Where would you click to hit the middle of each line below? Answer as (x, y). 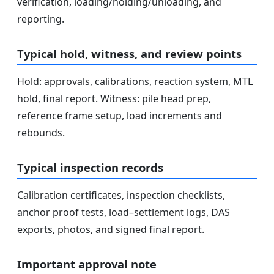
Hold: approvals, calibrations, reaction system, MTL (135, 82)
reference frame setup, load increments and (120, 116)
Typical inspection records (90, 168)
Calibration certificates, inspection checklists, (121, 195)
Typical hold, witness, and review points (129, 53)
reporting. (41, 19)
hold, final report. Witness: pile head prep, (114, 99)
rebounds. (41, 133)
